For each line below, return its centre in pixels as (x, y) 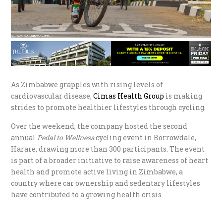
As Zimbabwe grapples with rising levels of (87, 84)
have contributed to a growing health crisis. (87, 194)
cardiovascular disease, (52, 96)
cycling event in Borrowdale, (145, 137)
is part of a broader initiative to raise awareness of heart (110, 160)
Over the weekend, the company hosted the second (99, 126)
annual (24, 137)
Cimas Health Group (128, 96)
